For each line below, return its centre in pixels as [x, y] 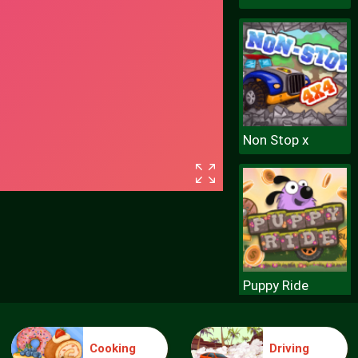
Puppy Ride [275, 285]
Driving [290, 348]
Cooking [113, 348]
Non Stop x [275, 140]
